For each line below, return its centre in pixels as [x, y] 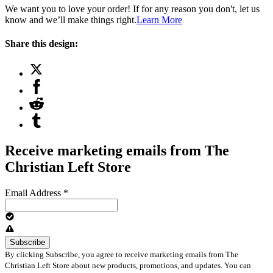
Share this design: [41, 43]
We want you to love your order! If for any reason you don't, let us [132, 9]
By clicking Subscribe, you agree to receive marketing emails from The [122, 254]
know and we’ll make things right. [71, 19]
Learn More [159, 19]
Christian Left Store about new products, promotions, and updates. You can [128, 265]
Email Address [34, 193]
